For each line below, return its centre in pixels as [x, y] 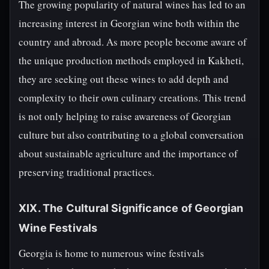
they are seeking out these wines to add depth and [124, 79]
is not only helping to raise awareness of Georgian [125, 116]
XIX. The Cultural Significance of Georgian [131, 208]
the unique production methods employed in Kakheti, [131, 60]
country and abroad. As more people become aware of [133, 42]
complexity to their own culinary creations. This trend [132, 98]
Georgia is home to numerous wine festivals [111, 253]
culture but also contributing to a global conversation [131, 135]
